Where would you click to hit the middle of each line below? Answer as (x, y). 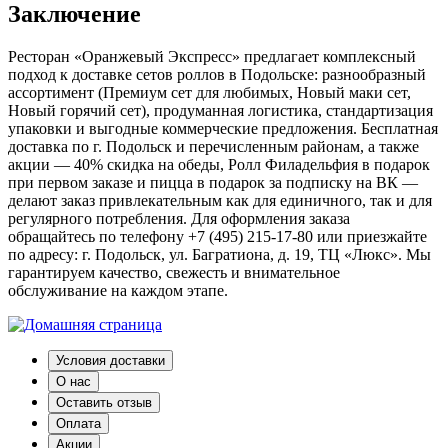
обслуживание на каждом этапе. (118, 290)
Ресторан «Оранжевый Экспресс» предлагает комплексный (212, 56)
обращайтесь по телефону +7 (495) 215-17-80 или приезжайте (217, 236)
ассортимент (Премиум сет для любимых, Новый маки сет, (209, 92)
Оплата (78, 423)
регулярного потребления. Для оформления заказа (179, 218)
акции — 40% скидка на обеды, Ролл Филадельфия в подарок (219, 164)
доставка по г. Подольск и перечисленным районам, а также (213, 146)
